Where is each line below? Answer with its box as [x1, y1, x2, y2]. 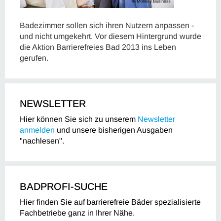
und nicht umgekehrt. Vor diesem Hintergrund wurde [20, 32, 201, 40]
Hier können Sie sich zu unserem [20, 115, 138, 123]
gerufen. [20, 54, 48, 62]
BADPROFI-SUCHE [20, 181, 108, 192]
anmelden [20, 126, 55, 134]
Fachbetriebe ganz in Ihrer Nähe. [20, 209, 135, 217]
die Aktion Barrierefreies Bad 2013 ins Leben [20, 43, 176, 51]
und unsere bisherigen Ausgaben [55, 126, 173, 134]
